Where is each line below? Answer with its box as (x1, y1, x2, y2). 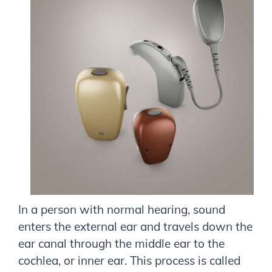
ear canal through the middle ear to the (18, 236, 225, 251)
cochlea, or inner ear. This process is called (18, 253, 240, 268)
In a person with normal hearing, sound (18, 202, 225, 217)
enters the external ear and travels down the (18, 219, 253, 234)
